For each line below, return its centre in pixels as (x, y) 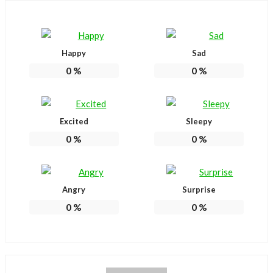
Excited (74, 121)
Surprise (199, 189)
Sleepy (199, 121)
